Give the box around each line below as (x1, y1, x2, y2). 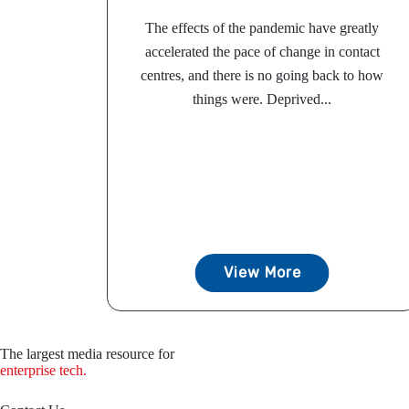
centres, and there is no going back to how (141, 68, 383, 84)
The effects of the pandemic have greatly (145, 20, 379, 37)
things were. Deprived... (193, 91, 331, 108)
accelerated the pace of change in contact (144, 44, 380, 60)
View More (223, 264, 301, 282)
